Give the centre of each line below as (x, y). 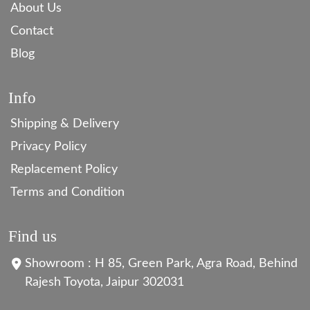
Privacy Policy (48, 147)
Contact (32, 31)
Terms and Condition (67, 192)
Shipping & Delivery (65, 124)
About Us (36, 8)
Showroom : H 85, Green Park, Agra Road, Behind (161, 264)
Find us (33, 236)
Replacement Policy (64, 170)
